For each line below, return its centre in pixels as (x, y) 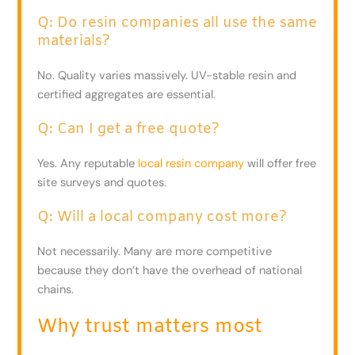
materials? (74, 41)
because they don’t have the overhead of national (170, 270)
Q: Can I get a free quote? (129, 129)
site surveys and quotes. (102, 182)
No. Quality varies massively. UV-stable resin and (167, 75)
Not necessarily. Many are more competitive (155, 251)
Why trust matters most (150, 327)
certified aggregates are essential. (127, 94)
